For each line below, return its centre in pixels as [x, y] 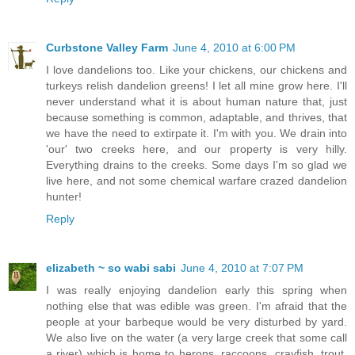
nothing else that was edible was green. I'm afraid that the [197, 306]
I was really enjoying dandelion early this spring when [197, 290]
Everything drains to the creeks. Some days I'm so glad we [197, 165]
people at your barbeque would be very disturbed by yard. [197, 322]
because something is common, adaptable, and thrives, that [197, 118]
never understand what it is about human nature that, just [197, 102]
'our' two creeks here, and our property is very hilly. [197, 149]
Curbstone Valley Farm [107, 48]
